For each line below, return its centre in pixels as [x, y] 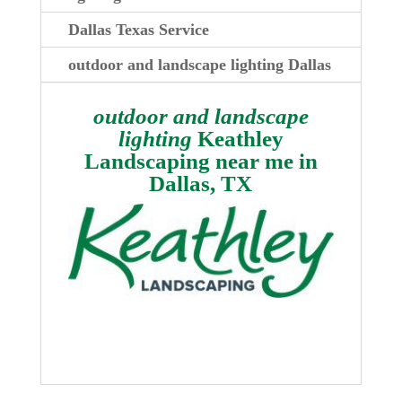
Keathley [237, 138]
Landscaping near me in [201, 161]
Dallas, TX [201, 183]
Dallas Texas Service [138, 29]
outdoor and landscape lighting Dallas [199, 64]
